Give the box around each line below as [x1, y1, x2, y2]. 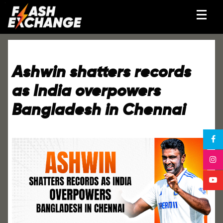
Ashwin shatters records [12, 62, 191, 82]
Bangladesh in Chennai [12, 100, 186, 120]
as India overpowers [12, 81, 161, 101]
